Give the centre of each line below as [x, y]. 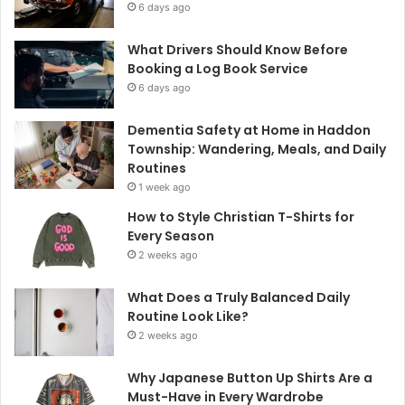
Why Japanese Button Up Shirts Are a [250, 377]
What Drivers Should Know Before [238, 49]
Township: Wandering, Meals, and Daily [257, 149]
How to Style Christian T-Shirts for [241, 217]
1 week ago [165, 187]
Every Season [171, 235]
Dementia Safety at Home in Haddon [249, 130]
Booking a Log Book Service [218, 68]
